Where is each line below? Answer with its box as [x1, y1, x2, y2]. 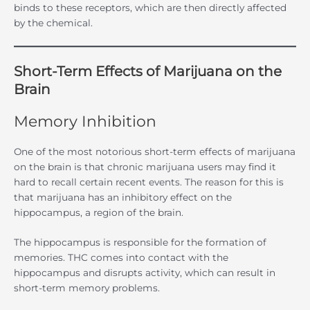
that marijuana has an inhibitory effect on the [14, 191, 232, 203]
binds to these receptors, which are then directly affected [14, 2, 286, 14]
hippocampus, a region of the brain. [14, 206, 183, 218]
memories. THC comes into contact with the [14, 252, 228, 264]
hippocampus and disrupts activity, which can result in [14, 267, 275, 279]
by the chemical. [14, 17, 93, 29]
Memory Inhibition [14, 111, 156, 130]
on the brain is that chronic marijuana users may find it [14, 161, 276, 172]
